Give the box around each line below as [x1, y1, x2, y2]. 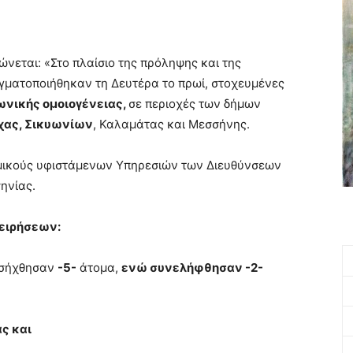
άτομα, [76, 260, 121, 275]
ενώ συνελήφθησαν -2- [121, 260, 263, 275]
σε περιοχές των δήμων [128, 96, 261, 111]
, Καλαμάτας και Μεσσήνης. [93, 117, 250, 132]
